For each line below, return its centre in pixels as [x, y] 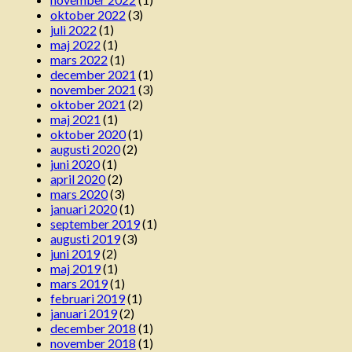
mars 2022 [79, 59]
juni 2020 [75, 163]
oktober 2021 [88, 104]
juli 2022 [73, 29]
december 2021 [93, 74]
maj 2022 [75, 44]
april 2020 [78, 178]
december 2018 [93, 328]
